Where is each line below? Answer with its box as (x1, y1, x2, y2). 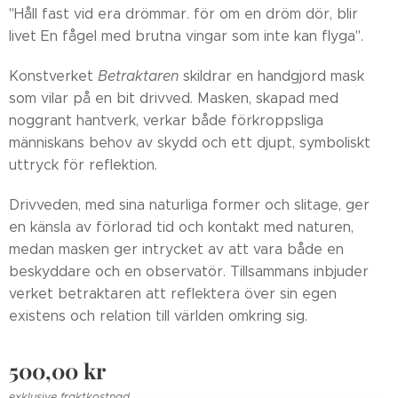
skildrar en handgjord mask (179, 67, 364, 84)
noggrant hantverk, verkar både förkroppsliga (9, 111, 323, 129)
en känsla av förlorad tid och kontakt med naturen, (9, 218, 354, 235)
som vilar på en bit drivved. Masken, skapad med (9, 89, 338, 107)
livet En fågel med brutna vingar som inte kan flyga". (9, 27, 363, 44)
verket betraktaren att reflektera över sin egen (9, 284, 337, 302)
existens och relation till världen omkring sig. (9, 306, 307, 324)
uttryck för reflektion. (9, 155, 157, 173)
